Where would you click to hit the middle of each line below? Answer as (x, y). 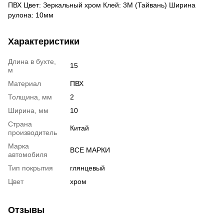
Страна (20, 124)
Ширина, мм (28, 110)
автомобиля (28, 154)
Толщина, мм (30, 97)
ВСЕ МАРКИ (90, 150)
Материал (24, 83)
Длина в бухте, (32, 61)
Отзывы (26, 210)
